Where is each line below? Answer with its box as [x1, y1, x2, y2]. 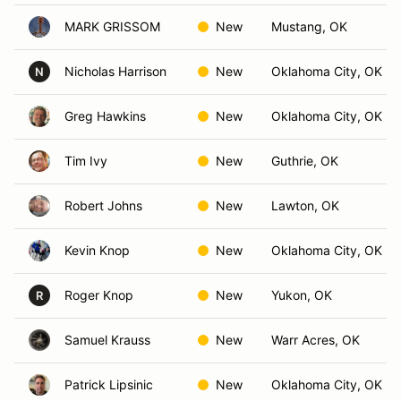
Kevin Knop [64, 243, 130, 258]
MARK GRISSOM [64, 19, 160, 34]
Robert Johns [64, 198, 142, 213]
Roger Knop [64, 287, 133, 303]
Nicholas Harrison [64, 64, 166, 79]
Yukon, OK [271, 287, 332, 303]
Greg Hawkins [64, 108, 146, 124]
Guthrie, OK [271, 153, 338, 168]
